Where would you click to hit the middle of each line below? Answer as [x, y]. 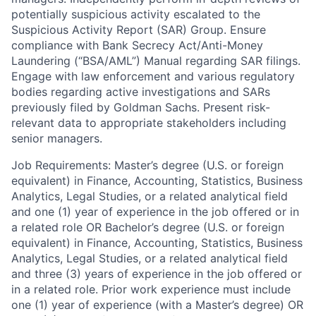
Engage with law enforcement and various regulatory [153, 76]
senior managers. [57, 138]
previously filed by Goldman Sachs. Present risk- [141, 107]
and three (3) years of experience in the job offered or [157, 273]
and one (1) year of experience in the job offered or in [155, 211]
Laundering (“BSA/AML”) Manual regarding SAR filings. [156, 60]
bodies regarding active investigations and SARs [141, 91]
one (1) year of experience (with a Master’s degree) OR [157, 304]
